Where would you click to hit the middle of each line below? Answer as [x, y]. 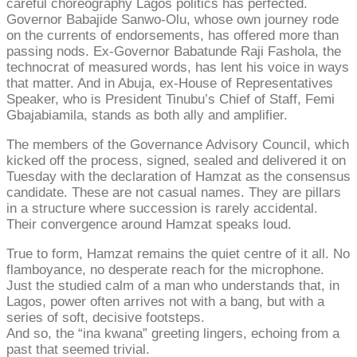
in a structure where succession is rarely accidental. [162, 209]
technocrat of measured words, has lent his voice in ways [178, 68]
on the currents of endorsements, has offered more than [173, 36]
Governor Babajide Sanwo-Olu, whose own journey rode [173, 20]
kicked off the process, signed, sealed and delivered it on [176, 161]
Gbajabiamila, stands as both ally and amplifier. [147, 116]
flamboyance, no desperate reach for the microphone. [165, 270]
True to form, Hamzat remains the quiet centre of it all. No [178, 254]
